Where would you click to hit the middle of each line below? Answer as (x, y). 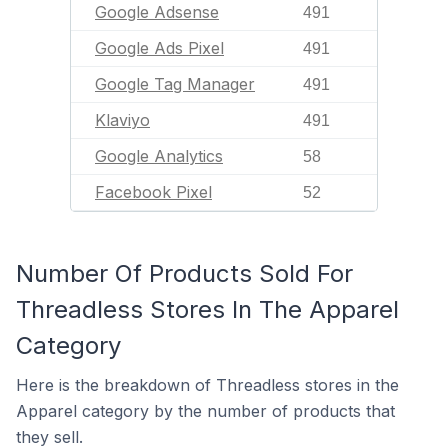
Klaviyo (122, 120)
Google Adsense (157, 12)
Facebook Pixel (153, 192)
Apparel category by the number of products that (205, 411)
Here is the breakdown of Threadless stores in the (207, 385)
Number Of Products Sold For (184, 273)
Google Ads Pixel (159, 48)
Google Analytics (159, 156)
